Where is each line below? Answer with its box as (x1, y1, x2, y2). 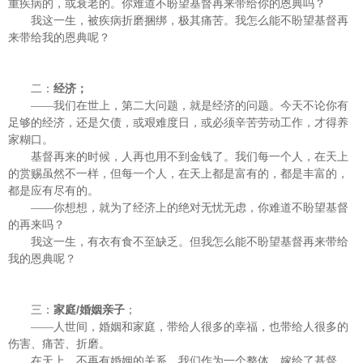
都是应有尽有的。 (8, 185, 99, 197)
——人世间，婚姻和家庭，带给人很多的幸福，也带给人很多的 (31, 321, 348, 333)
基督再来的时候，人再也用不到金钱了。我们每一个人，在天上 (31, 151, 348, 163)
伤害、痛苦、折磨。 (8, 338, 110, 350)
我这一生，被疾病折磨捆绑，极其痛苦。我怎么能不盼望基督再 (31, 15, 348, 27)
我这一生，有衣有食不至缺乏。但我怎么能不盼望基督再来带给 (31, 236, 348, 248)
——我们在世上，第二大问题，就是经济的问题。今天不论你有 (31, 100, 348, 112)
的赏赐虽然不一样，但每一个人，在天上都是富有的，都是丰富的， (8, 168, 348, 180)
